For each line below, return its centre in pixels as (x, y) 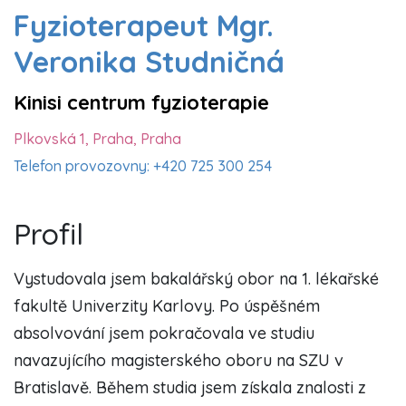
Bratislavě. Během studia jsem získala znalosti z (190, 387)
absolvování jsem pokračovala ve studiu (164, 333)
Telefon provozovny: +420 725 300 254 (143, 165)
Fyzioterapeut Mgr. (144, 25)
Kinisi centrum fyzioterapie (141, 102)
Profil (48, 233)
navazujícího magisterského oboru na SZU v (179, 360)
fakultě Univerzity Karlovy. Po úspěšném (167, 305)
